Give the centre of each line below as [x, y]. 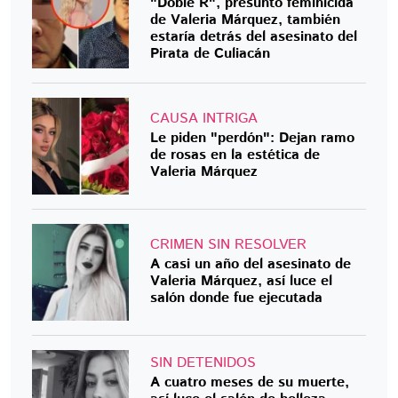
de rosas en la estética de [235, 155]
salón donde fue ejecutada [237, 298]
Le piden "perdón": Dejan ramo [253, 138]
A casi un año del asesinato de [251, 265]
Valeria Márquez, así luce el [242, 282]
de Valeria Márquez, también [246, 20]
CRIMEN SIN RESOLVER [229, 245]
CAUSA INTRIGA [204, 118]
